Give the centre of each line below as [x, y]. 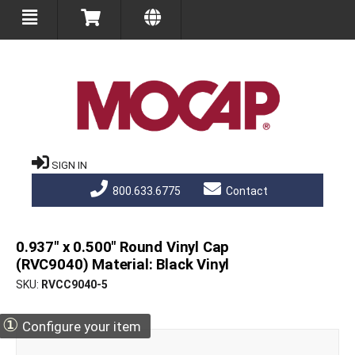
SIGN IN [69, 166]
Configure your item [80, 327]
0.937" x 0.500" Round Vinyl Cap [123, 248]
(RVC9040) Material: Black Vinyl [123, 265]
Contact [245, 191]
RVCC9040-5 [74, 285]
